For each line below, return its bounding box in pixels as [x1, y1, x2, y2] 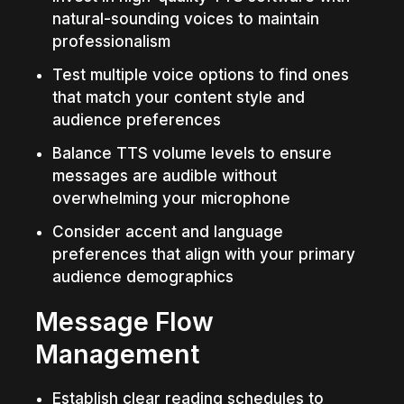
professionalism [51, 32, 170, 50]
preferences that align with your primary [51, 244, 355, 263]
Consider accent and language [51, 222, 283, 241]
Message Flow [35, 306, 215, 337]
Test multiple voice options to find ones [51, 65, 349, 84]
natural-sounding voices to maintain [51, 9, 319, 28]
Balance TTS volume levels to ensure [51, 143, 332, 162]
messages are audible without [51, 166, 277, 185]
